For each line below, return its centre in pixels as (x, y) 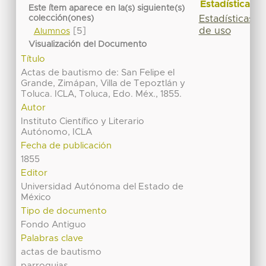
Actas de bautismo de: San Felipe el (98, 73)
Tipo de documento (64, 211)
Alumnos (52, 32)
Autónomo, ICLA (57, 132)
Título (33, 59)
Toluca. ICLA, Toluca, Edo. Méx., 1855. (102, 94)
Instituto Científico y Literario (83, 122)
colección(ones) (61, 19)
